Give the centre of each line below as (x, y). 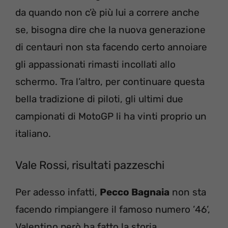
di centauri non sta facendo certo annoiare (111, 47)
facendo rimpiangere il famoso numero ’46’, (113, 210)
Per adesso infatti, (58, 192)
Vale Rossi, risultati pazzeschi (90, 165)
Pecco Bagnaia (135, 192)
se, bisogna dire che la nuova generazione (110, 30)
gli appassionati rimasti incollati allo (95, 64)
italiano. (33, 133)
